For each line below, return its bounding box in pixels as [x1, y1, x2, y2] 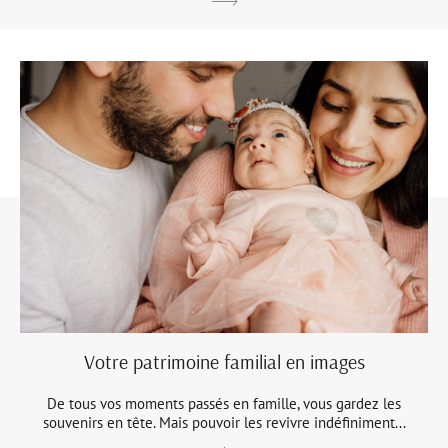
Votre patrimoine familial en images [83, 349, 365, 375]
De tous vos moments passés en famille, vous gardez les [47, 394, 401, 414]
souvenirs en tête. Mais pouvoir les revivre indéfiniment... [42, 413, 406, 433]
